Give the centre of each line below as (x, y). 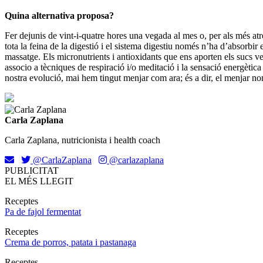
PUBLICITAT (32, 171)
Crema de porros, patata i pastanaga (70, 242)
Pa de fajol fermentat (43, 212)
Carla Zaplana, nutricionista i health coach (82, 140)
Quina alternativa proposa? (59, 16)
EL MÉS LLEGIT (39, 181)
